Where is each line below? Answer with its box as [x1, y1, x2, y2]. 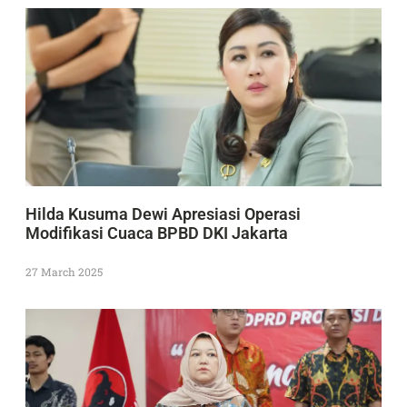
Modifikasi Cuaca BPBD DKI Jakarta [25, 223, 292, 243]
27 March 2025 [25, 263, 103, 279]
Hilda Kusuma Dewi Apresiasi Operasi [25, 203, 301, 223]
